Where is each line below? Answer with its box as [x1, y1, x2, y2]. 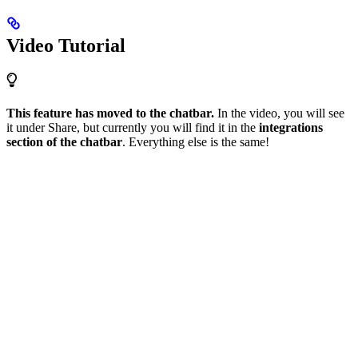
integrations [259, 121, 323, 135]
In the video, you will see [214, 106, 344, 121]
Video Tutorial [6, 35, 125, 57]
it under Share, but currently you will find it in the [6, 121, 259, 135]
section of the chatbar [6, 135, 122, 149]
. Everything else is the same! [122, 135, 269, 149]
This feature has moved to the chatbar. [6, 106, 214, 121]
